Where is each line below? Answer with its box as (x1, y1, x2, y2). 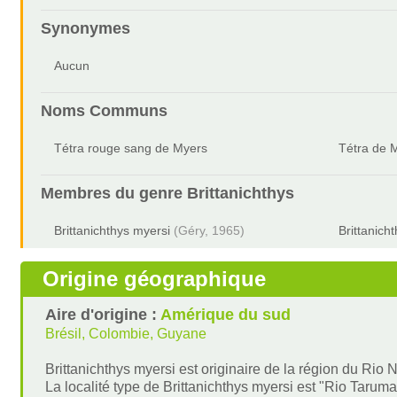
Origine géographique (43, 267, 267, 291)
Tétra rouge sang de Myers (54, 141, 208, 155)
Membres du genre (41, 184, 188, 202)
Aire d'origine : (45, 306, 161, 323)
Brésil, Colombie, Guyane (45, 326, 207, 341)
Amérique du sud (160, 306, 292, 323)
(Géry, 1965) (174, 223, 245, 237)
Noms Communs (41, 102, 168, 120)
